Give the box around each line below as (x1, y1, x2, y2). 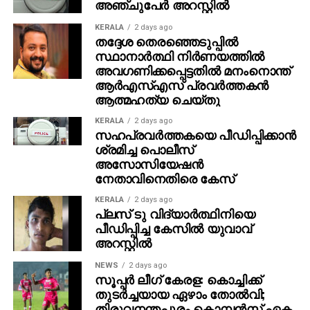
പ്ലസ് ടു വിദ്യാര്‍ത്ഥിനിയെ (94, 203, 255, 222)
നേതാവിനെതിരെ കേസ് (94, 168, 235, 187)
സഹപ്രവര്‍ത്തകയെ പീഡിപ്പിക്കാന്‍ (94, 125, 296, 143)
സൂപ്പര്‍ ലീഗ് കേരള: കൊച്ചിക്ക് (94, 269, 262, 288)
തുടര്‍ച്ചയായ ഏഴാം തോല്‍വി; (94, 284, 265, 302)
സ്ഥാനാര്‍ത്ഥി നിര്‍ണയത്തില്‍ (94, 46, 264, 64)
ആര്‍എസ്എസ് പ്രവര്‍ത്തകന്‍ (94, 75, 268, 93)
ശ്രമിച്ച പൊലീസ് (94, 139, 194, 158)
